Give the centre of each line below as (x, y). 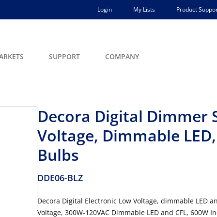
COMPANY (122, 56)
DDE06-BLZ (60, 178)
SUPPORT (64, 56)
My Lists (144, 9)
